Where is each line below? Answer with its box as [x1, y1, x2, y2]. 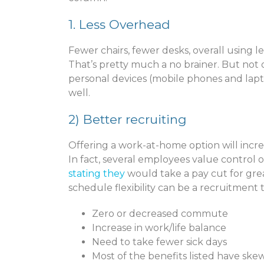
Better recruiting [83, 111, 187, 127]
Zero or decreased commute [92, 207, 228, 219]
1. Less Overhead [68, 16, 170, 32]
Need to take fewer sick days [92, 236, 227, 247]
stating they [68, 167, 125, 179]
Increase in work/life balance [92, 222, 226, 233]
